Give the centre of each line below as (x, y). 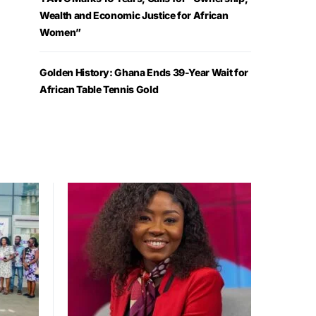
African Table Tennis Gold (99, 90)
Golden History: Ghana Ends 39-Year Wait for (144, 73)
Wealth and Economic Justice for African (134, 16)
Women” (60, 32)
